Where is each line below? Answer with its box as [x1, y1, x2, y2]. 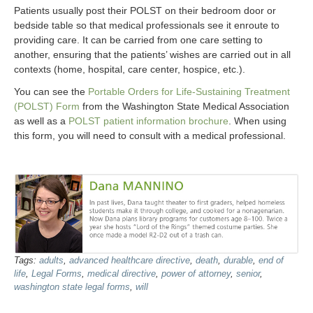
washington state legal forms [14, 282, 130, 293]
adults [39, 256, 64, 266]
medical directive [87, 269, 156, 279]
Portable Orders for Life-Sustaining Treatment [88, 86, 290, 98]
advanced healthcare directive [69, 256, 190, 266]
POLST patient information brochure [68, 115, 228, 127]
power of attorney [161, 269, 231, 279]
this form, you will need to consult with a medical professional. [14, 130, 286, 142]
